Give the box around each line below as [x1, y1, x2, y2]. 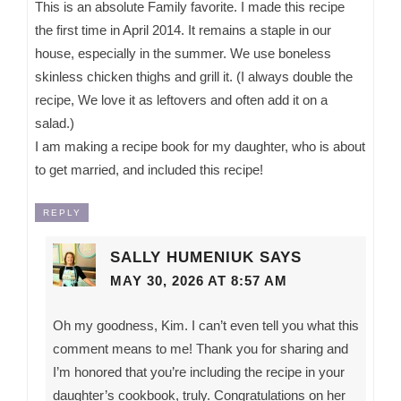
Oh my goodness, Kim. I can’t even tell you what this [52, 317, 359, 333]
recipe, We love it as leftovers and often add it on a [35, 92, 328, 108]
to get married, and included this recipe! [35, 162, 264, 178]
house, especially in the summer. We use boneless [35, 46, 332, 62]
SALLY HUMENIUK [109, 247, 254, 266]
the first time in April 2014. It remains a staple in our [35, 22, 332, 38]
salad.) [35, 115, 75, 132]
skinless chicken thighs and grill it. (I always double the [35, 69, 354, 85]
